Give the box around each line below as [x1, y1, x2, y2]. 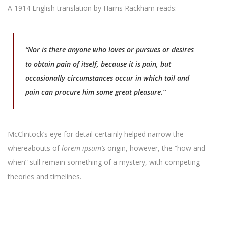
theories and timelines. [8, 172, 81, 181]
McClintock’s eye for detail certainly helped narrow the [8, 129, 184, 139]
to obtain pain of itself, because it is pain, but [25, 59, 171, 69]
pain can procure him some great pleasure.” [25, 87, 165, 97]
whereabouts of [8, 143, 62, 153]
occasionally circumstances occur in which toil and [25, 73, 189, 83]
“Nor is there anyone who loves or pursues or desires [25, 45, 194, 54]
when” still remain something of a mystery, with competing [8, 157, 200, 167]
